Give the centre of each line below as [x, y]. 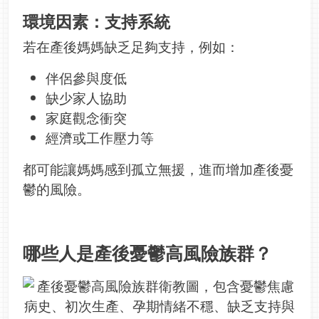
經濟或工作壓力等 [100, 138]
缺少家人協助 [86, 98]
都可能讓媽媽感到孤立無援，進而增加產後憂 [158, 169]
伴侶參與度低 [86, 78]
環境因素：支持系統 [96, 22]
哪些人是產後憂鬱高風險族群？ [147, 253]
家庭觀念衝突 [86, 118]
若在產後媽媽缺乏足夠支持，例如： [131, 47]
